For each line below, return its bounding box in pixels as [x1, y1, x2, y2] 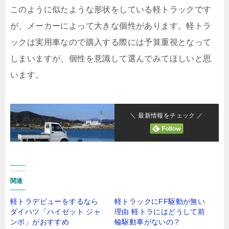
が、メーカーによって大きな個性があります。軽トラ [10, 21, 212, 31]
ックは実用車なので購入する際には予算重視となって [10, 38, 212, 47]
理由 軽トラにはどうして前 [114, 208, 205, 216]
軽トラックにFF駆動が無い [114, 197, 205, 206]
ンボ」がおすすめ [10, 218, 70, 226]
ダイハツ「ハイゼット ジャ [10, 208, 101, 216]
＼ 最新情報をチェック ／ [130, 112, 203, 120]
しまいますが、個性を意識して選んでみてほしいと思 [10, 54, 212, 63]
